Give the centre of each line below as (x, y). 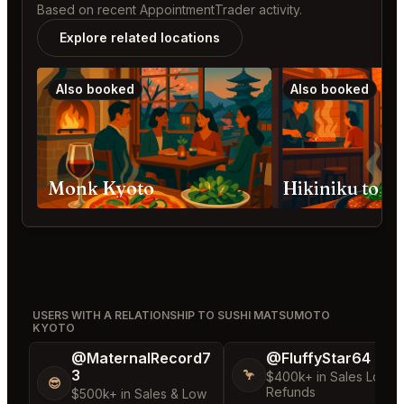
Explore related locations (140, 38)
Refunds (291, 392)
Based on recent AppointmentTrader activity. (170, 10)
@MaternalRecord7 (141, 358)
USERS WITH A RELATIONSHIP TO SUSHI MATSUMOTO (181, 316)
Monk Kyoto (101, 188)
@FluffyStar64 (318, 358)
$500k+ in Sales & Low (139, 394)
